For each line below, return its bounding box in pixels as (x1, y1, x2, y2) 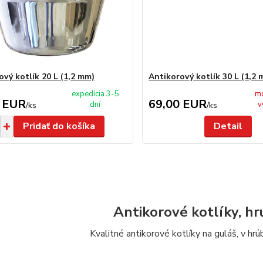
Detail (214, 120, 243, 133)
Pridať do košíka (22, 120, 95, 133)
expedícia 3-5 (71, 89, 119, 99)
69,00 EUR (149, 96, 207, 112)
